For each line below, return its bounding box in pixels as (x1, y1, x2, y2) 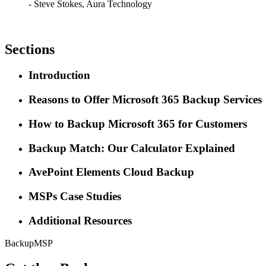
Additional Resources (28, 214, 132, 227)
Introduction (28, 69, 90, 82)
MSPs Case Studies (28, 190, 121, 202)
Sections (5, 41, 55, 57)
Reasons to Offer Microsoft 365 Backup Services (28, 93, 262, 106)
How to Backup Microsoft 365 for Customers (28, 117, 247, 130)
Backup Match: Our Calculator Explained (28, 141, 235, 154)
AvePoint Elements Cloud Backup (28, 166, 194, 179)
